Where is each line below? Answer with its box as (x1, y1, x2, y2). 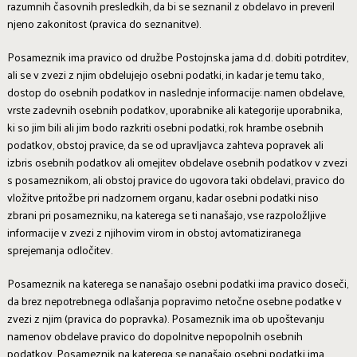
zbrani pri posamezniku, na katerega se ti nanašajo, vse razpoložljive (6, 204, 326, 225)
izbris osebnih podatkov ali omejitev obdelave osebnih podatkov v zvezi (6, 151, 347, 172)
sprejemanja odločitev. (6, 239, 112, 260)
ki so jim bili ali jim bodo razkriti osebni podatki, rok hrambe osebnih (6, 116, 324, 137)
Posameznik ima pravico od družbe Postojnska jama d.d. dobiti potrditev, (6, 46, 348, 67)
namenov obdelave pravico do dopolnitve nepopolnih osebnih (6, 325, 303, 346)
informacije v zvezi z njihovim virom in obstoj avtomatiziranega (6, 222, 301, 242)
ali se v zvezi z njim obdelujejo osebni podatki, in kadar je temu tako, (6, 64, 324, 84)
